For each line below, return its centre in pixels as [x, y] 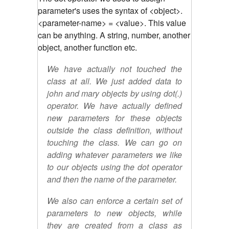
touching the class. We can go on [114, 142]
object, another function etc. [87, 47]
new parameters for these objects [114, 118]
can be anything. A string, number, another [114, 35]
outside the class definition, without [114, 130]
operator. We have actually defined [114, 105]
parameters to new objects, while [114, 213]
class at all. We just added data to [114, 81]
